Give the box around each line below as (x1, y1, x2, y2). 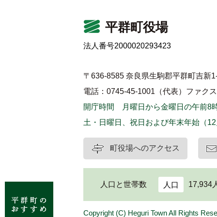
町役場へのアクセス (110, 144, 180, 153)
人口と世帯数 (100, 180, 147, 188)
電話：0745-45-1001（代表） (83, 87, 186, 96)
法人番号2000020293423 (83, 42, 171, 50)
